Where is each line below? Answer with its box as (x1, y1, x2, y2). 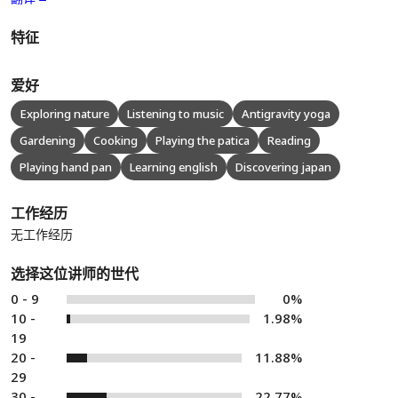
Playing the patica (155, 132, 250, 148)
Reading (267, 132, 311, 148)
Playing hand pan (20, 159, 112, 175)
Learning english (130, 159, 218, 175)
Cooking (93, 132, 138, 148)
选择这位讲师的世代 (11, 264, 139, 283)
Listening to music (127, 106, 224, 122)
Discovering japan (235, 159, 331, 175)
